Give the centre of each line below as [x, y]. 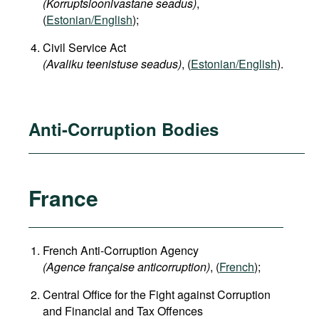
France [63, 198]
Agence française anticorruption [126, 267]
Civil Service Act [84, 48]
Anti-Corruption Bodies [124, 129]
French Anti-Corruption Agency [121, 251]
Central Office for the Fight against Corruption [157, 295]
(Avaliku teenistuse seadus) [112, 64]
